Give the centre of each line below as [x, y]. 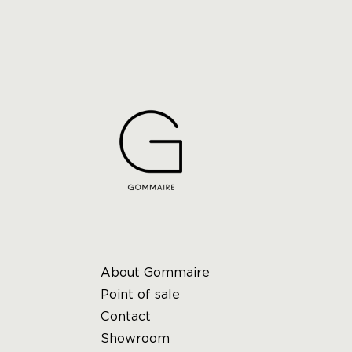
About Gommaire [155, 272]
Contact [126, 316]
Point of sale [140, 294]
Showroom [135, 338]
